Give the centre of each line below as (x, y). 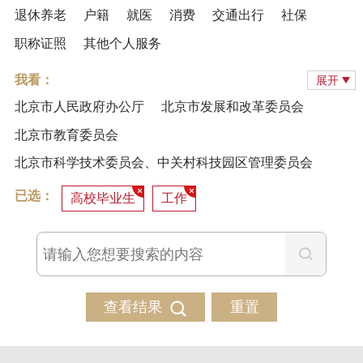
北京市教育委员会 (66, 135)
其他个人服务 (122, 43)
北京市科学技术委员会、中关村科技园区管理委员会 (163, 163)
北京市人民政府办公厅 (79, 107)
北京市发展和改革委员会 (232, 107)
